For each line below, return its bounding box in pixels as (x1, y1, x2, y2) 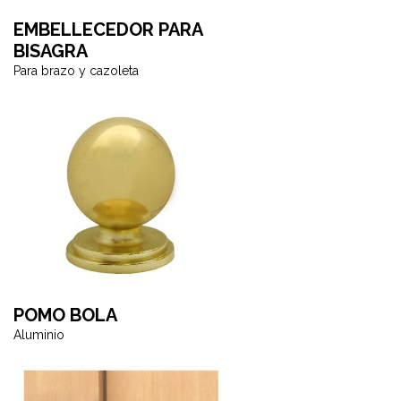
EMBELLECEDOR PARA (13, 19, 202, 40)
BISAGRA (13, 40, 88, 62)
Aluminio (13, 328, 64, 342)
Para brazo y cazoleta (13, 64, 139, 78)
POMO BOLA (13, 304, 117, 326)
